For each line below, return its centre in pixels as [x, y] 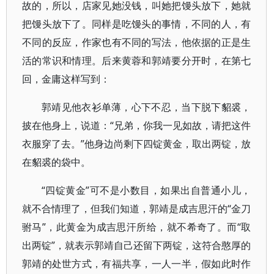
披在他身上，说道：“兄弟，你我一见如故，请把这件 [137, 125]
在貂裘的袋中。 [56, 162]
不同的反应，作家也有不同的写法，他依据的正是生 [137, 42]
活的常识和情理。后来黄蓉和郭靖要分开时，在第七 [137, 61]
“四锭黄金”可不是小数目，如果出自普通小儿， [146, 190]
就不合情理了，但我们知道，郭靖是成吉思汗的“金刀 [137, 209]
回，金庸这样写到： [66, 79]
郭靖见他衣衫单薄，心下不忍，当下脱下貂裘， [146, 107]
